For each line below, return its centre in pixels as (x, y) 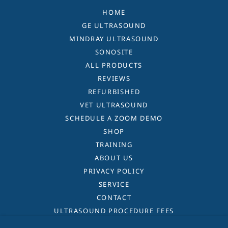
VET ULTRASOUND (114, 105)
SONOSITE (114, 52)
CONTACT (114, 198)
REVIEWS (114, 79)
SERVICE (114, 184)
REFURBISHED (114, 92)
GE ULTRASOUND (114, 26)
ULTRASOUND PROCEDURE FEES (114, 211)
